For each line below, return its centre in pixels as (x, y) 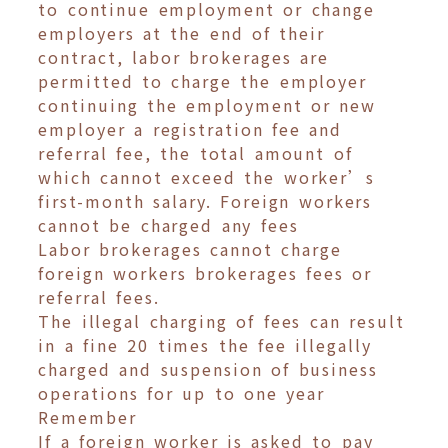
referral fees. (99, 297)
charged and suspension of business (208, 369)
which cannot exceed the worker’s (207, 177)
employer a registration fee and (190, 129)
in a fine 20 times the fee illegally (205, 345)
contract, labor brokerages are (183, 57)
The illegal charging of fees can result (221, 321)
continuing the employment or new (207, 105)
